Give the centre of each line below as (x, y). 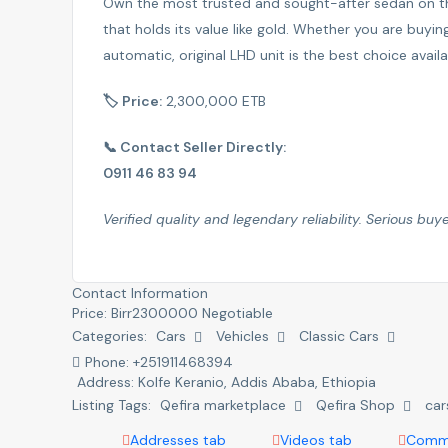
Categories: (109, 335)
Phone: (107, 361)
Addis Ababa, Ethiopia (303, 381)
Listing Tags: (111, 404)
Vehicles (242, 335)
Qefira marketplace (223, 404)
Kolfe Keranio (181, 381)
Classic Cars (339, 335)
